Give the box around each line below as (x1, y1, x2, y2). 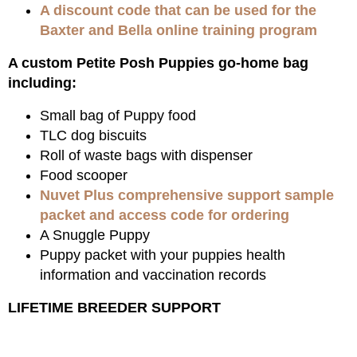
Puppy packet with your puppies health (40, 247, 285, 264)
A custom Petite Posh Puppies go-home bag (8, 55, 308, 72)
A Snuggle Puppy (40, 227, 150, 244)
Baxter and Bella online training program (40, 22, 317, 39)
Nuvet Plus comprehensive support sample (40, 187, 334, 204)
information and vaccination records (40, 267, 266, 284)
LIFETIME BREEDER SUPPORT (8, 300, 221, 316)
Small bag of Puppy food (40, 108, 196, 124)
